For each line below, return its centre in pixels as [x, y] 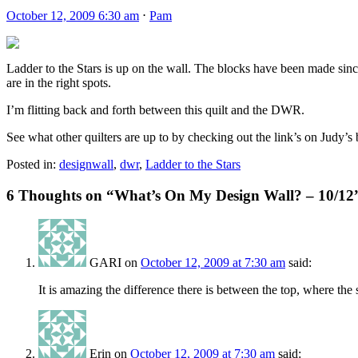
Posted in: [31, 164]
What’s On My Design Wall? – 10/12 [234, 195]
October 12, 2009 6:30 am [73, 15]
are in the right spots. [59, 82]
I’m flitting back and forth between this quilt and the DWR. [155, 109]
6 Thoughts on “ [60, 195]
